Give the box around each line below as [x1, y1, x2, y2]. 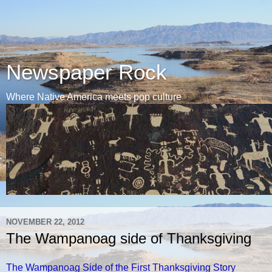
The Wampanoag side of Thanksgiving [6, 230, 251, 246]
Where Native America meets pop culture [6, 92, 182, 102]
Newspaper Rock [6, 61, 167, 84]
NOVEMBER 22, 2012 [6, 217, 84, 226]
